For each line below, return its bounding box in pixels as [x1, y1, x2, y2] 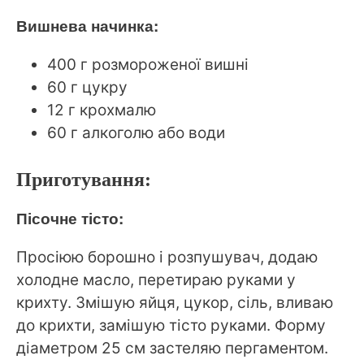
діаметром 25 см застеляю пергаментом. [16, 338, 328, 357]
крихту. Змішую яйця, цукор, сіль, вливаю [16, 292, 333, 312]
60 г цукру [47, 78, 128, 97]
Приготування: [16, 168, 151, 190]
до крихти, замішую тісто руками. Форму [16, 315, 326, 335]
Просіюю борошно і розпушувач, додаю [16, 247, 318, 266]
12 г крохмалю [47, 101, 156, 120]
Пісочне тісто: [16, 206, 123, 229]
